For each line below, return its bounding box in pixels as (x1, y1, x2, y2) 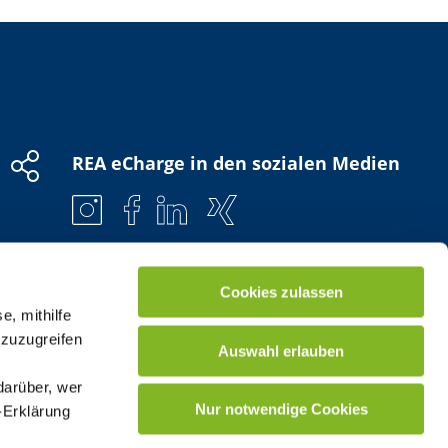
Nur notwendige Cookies (194, 400, 368, 418)
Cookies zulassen (219, 283, 343, 301)
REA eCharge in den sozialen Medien (71, 151, 400, 176)
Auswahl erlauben (218, 342, 344, 359)
